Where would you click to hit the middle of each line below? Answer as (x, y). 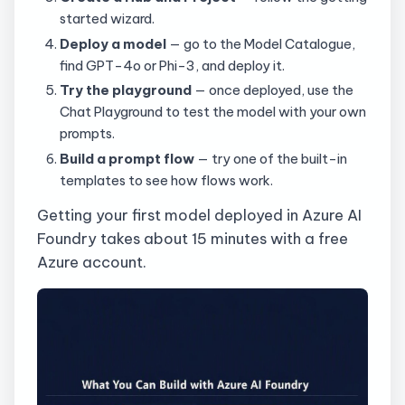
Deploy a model (113, 43)
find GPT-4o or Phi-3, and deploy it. (172, 65)
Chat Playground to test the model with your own (212, 112)
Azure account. (92, 261)
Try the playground (125, 90)
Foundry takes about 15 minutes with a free (193, 238)
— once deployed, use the (272, 90)
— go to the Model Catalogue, (260, 43)
